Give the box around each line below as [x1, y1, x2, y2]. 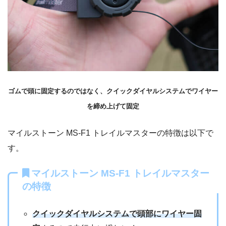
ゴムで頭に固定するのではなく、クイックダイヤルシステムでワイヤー [8, 87, 218, 95]
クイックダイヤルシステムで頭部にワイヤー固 [32, 209, 202, 218]
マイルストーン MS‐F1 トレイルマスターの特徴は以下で [8, 128, 213, 137]
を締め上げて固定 [87, 102, 139, 110]
